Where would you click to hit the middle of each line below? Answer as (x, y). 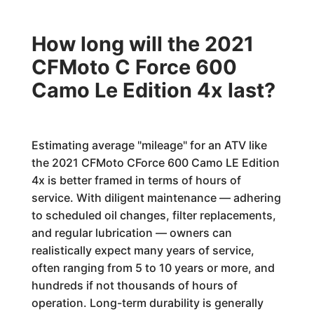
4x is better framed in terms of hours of (136, 180)
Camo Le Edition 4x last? (153, 90)
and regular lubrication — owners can (131, 233)
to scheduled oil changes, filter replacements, (153, 215)
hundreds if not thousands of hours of (134, 285)
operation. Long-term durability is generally (147, 303)
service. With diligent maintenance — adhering (156, 198)
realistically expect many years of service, (143, 250)
